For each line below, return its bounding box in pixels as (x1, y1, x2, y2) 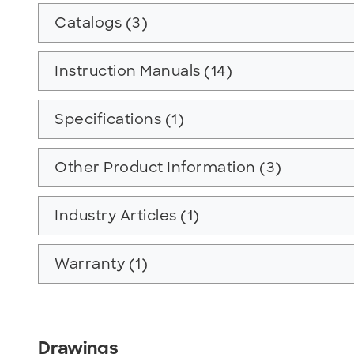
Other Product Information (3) (55, 157, 282, 177)
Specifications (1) (55, 109, 184, 129)
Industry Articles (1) (55, 205, 200, 225)
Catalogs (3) (55, 13, 148, 32)
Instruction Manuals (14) (55, 61, 232, 81)
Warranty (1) (55, 254, 148, 273)
